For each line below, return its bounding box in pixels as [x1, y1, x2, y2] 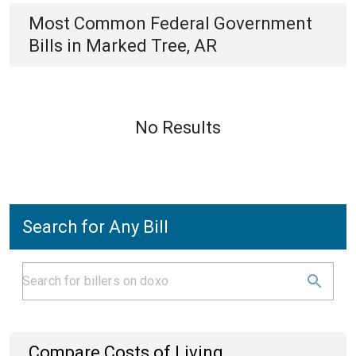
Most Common [29, 14, 150, 33]
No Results [135, 118, 221, 137]
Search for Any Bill [22, 217, 168, 237]
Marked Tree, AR [86, 36, 217, 56]
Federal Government [150, 14, 312, 33]
